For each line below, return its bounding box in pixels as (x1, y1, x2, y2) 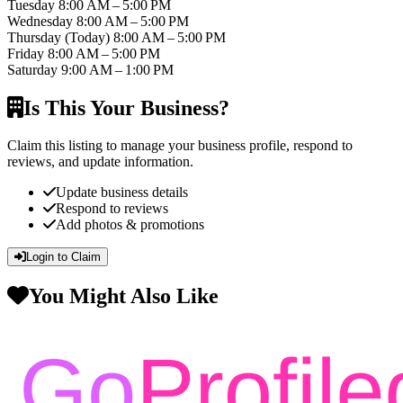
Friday (7, 45, 48, 61)
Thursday (7, 29, 65, 45)
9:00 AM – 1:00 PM (61, 61, 174, 77)
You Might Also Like (29, 284, 219, 309)
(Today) (65, 29, 110, 45)
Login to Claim (26, 250, 101, 264)
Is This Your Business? (23, 95, 229, 120)
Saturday (7, 61, 61, 77)
